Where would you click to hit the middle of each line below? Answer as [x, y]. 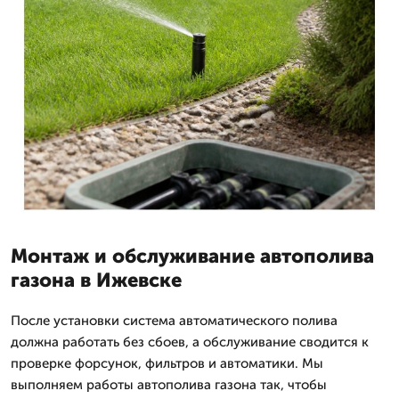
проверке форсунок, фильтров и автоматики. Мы [167, 363]
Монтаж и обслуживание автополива [192, 256]
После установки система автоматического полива [174, 320]
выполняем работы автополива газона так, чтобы [169, 384]
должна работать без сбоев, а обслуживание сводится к [190, 342]
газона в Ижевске [96, 280]
